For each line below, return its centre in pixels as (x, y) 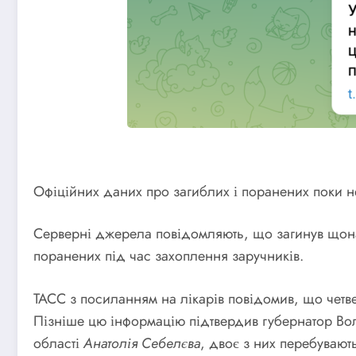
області (58, 343)
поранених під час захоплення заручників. (168, 256)
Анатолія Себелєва (142, 343)
